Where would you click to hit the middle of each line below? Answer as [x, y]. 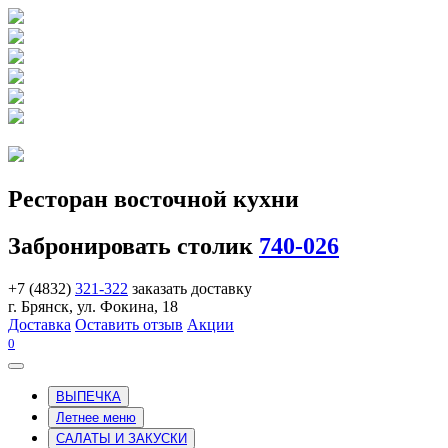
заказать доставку [190, 288]
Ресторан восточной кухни [153, 198]
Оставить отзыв [129, 324]
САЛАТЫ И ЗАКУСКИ [121, 438]
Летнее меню [96, 417]
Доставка [39, 324]
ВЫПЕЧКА [88, 396]
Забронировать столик [133, 245]
